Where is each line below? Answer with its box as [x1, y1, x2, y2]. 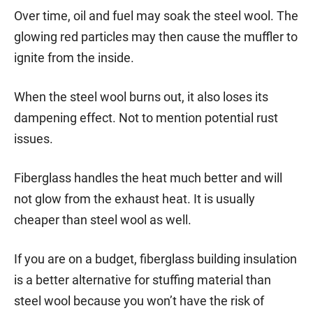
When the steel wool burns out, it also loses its [14, 89, 268, 104]
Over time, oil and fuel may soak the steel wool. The [14, 8, 298, 23]
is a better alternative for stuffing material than [14, 272, 271, 287]
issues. [14, 131, 53, 146]
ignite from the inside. [14, 50, 134, 65]
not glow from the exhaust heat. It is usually [14, 191, 255, 206]
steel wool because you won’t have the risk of [14, 293, 264, 308]
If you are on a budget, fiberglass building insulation [14, 251, 297, 266]
